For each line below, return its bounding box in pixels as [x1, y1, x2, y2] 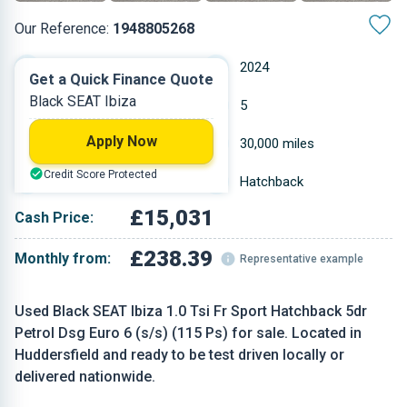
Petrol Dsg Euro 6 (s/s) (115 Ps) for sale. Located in [15, 324, 362, 342]
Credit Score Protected [44, 168, 157, 181]
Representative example [240, 253, 364, 265]
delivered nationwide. [15, 368, 155, 385]
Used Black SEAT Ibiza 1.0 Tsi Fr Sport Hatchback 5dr [15, 303, 367, 320]
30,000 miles [240, 135, 314, 152]
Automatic [51, 59, 114, 75]
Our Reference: [15, 20, 113, 37]
